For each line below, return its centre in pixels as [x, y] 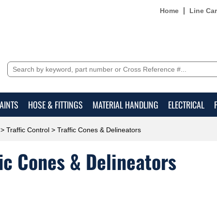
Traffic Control [28, 130]
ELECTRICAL [186, 104]
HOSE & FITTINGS [55, 104]
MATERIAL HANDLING [125, 104]
